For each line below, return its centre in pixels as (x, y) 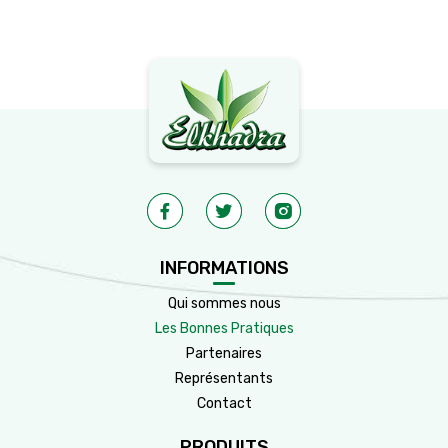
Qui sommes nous (224, 304)
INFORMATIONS (224, 268)
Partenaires (224, 354)
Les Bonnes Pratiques (224, 329)
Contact (224, 404)
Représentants (224, 379)
